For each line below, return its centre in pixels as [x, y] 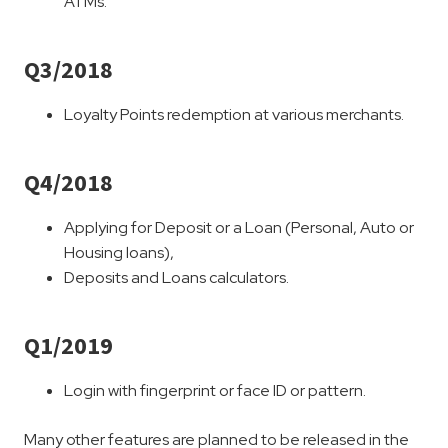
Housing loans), [119, 253]
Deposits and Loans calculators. [176, 278]
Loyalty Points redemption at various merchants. [234, 115]
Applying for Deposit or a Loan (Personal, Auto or [239, 228]
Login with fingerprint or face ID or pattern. [215, 391]
